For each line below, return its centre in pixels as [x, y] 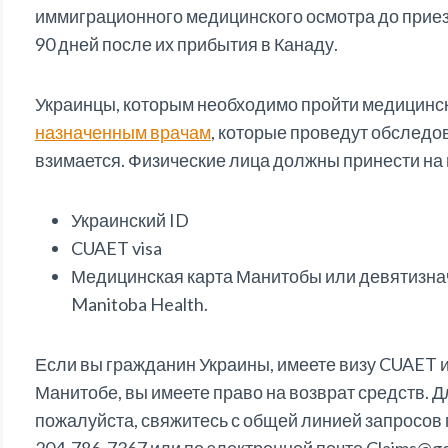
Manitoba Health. [139, 304]
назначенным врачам [122, 132]
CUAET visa [116, 248]
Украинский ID [129, 220]
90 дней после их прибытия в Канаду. [186, 44]
